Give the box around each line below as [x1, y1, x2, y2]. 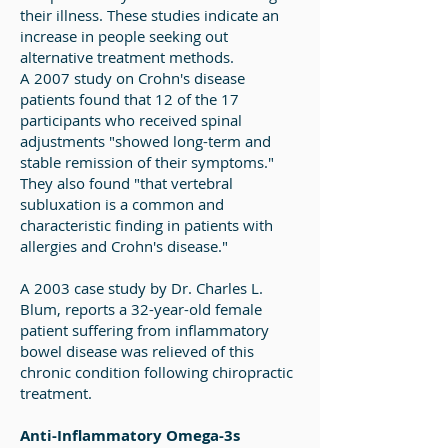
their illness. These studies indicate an [20, 5, 279, 25]
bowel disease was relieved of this [20, 341, 254, 361]
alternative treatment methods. [20, 47, 238, 67]
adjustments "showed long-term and [20, 131, 271, 151]
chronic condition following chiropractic [20, 362, 293, 382]
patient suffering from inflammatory [20, 320, 269, 340]
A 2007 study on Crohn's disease [20, 68, 245, 88]
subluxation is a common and [20, 194, 224, 214]
